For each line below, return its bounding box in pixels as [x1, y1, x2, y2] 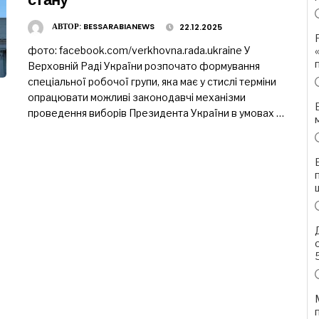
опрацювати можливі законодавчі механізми [28, 91, 246, 104]
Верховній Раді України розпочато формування [28, 60, 260, 73]
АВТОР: [52, 21, 83, 33]
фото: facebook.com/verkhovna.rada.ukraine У [28, 44, 251, 57]
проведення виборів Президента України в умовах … [28, 107, 284, 120]
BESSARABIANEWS [83, 21, 155, 33]
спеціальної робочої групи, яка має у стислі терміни [28, 75, 276, 88]
